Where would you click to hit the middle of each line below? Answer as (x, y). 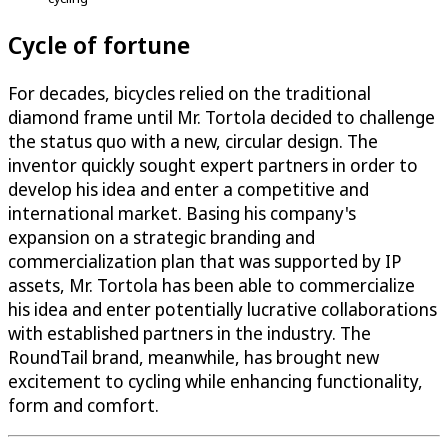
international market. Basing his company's (182, 212)
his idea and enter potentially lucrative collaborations (222, 308)
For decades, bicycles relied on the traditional (189, 92)
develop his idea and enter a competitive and (188, 188)
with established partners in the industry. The (189, 332)
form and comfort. (83, 404)
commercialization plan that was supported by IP (205, 260)
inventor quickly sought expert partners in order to (213, 164)
